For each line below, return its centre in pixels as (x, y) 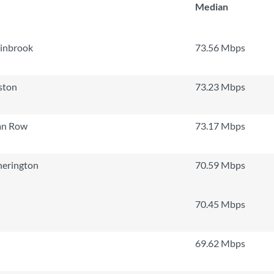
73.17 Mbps (220, 126)
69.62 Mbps (220, 243)
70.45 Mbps (220, 204)
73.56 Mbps (220, 47)
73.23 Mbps (220, 87)
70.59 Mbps (220, 165)
